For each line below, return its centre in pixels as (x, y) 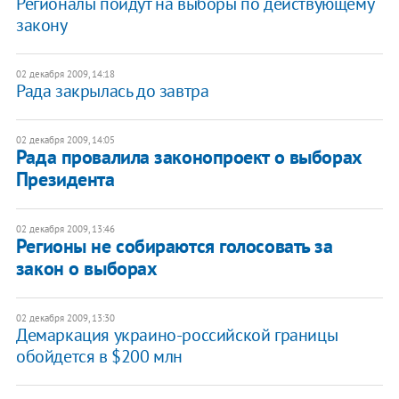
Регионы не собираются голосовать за (174, 245)
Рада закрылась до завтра (112, 90)
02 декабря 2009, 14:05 (65, 139)
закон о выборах (86, 268)
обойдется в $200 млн (99, 356)
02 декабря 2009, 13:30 (65, 318)
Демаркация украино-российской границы (177, 334)
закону (41, 24)
